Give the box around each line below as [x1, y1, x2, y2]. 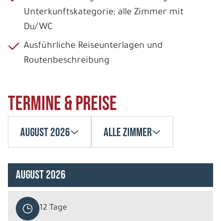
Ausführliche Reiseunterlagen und [24, 41, 163, 51]
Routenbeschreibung [24, 56, 110, 66]
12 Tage [39, 204, 67, 213]
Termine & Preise [8, 92, 117, 116]
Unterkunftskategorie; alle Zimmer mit [24, 7, 184, 18]
